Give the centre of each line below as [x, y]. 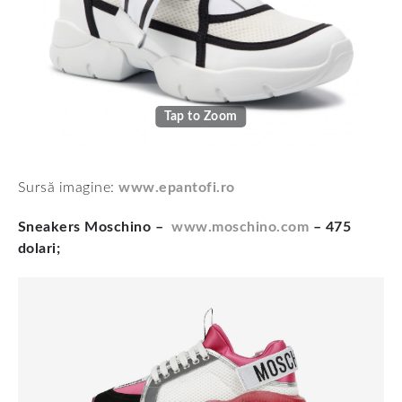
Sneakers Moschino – [95, 227]
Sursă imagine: [69, 187]
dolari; [39, 248]
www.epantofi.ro [177, 187]
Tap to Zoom [201, 116]
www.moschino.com [240, 227]
